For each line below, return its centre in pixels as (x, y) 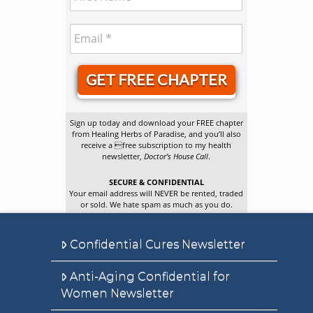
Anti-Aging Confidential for (150, 276)
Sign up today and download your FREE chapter (156, 123)
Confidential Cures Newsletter (157, 244)
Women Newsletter (117, 293)
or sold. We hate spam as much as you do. (156, 204)
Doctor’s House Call (176, 156)
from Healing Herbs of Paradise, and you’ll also (156, 134)
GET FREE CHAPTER (156, 79)
